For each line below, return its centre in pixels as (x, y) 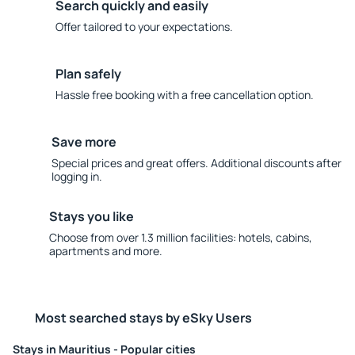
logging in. (76, 176)
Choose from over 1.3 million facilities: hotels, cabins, (180, 237)
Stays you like (91, 216)
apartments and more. (105, 251)
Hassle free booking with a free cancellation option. (185, 95)
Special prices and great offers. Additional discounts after (196, 163)
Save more (84, 142)
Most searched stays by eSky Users (143, 318)
